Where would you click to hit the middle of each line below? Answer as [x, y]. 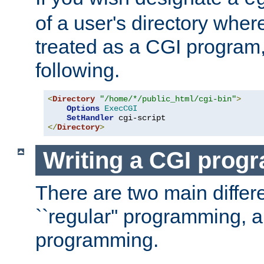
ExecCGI [121, 108]
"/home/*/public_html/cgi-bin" [168, 99]
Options [83, 108]
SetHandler [90, 118]
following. [77, 70]
